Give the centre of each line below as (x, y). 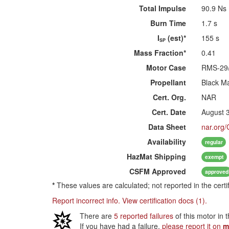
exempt (214, 156)
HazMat (140, 156)
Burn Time (168, 23)
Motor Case (166, 67)
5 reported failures (144, 216)
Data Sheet (167, 127)
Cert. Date (169, 112)
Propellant (168, 82)
